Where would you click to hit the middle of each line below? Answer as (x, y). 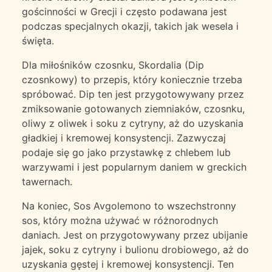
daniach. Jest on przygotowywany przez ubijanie (135, 235)
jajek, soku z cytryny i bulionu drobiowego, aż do (135, 250)
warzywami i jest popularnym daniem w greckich (134, 167)
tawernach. (47, 182)
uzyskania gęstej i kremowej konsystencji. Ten (128, 264)
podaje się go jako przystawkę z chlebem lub (126, 153)
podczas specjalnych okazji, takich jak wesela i (130, 26)
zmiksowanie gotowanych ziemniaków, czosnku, (133, 109)
